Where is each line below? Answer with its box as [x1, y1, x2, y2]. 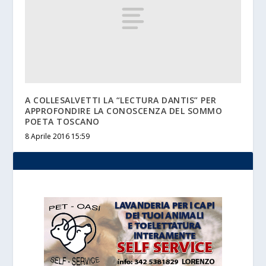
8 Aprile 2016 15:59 [25, 131, 90, 141]
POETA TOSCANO [25, 115, 100, 127]
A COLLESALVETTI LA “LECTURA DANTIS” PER [25, 94, 217, 106]
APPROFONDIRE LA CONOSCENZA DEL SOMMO [25, 104, 223, 116]
